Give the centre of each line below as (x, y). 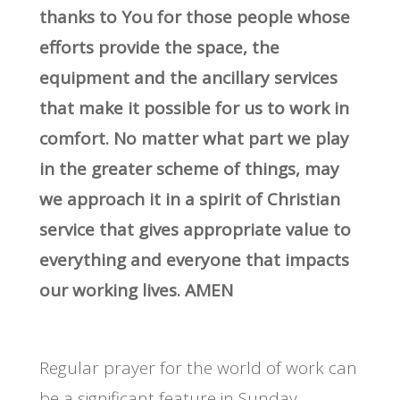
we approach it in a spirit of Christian (189, 200)
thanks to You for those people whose (194, 17)
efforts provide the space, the (159, 48)
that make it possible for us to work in (194, 108)
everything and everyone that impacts (194, 260)
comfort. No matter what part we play (194, 139)
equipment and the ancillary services (188, 78)
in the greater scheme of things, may (189, 169)
